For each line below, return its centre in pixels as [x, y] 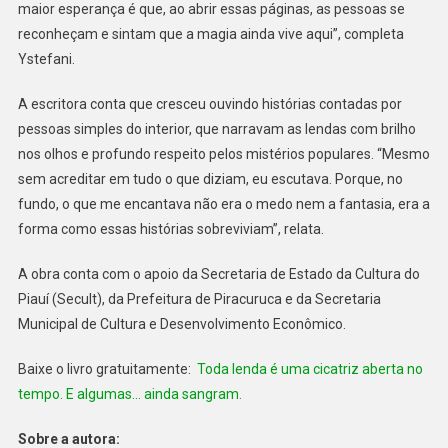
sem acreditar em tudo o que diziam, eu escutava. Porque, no [210, 178]
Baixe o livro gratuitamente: [107, 368]
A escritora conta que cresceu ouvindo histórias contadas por [209, 103]
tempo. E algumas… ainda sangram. [129, 393]
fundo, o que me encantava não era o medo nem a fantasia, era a [223, 203]
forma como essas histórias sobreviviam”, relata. [170, 228]
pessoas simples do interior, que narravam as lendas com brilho [216, 128]
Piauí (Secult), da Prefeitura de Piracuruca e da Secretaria [199, 298]
